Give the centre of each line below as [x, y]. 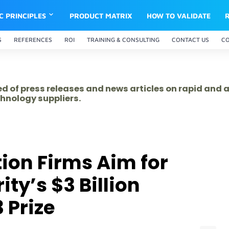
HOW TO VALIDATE [179, 15]
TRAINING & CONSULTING [123, 40]
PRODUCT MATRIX [101, 15]
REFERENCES [33, 40]
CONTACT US [190, 40]
